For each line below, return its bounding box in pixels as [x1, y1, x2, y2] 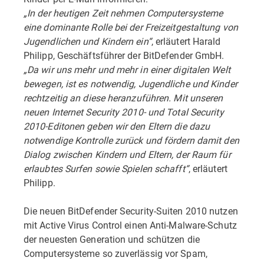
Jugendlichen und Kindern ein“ [24, 35, 151, 47]
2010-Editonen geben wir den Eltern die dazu [24, 120, 210, 132]
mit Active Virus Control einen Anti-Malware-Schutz [24, 219, 237, 231]
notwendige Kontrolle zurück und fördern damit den [24, 134, 239, 146]
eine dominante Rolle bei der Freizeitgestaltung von [24, 21, 238, 33]
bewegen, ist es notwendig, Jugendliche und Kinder [24, 77, 237, 90]
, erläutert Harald [151, 35, 221, 47]
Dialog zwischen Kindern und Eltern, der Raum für [24, 148, 231, 160]
